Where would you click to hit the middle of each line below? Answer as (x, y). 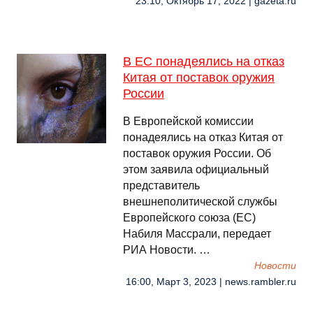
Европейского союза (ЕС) (189, 218)
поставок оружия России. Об (197, 153)
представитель (161, 185)
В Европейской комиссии (188, 121)
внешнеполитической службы (200, 202)
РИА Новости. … (167, 250)
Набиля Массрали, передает (197, 234)
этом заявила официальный (196, 169)
